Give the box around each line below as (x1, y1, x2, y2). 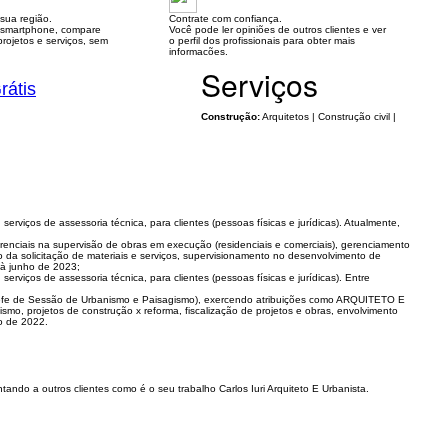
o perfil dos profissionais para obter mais (168, 35, 355, 46)
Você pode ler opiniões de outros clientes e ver (168, 24, 386, 35)
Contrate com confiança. (168, 13, 282, 24)
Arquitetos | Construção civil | (260, 111, 396, 122)
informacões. (168, 46, 228, 57)
